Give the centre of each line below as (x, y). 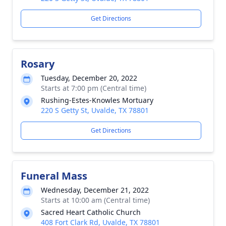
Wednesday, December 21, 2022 (95, 190)
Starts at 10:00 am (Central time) (95, 200)
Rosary (38, 64)
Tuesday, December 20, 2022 (89, 78)
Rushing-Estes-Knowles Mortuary (97, 100)
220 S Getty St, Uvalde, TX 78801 (95, 110)
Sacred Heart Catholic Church (91, 212)
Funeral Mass (54, 176)
